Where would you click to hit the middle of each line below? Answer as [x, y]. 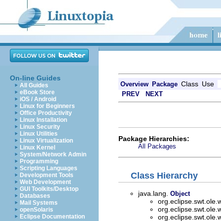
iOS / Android [38, 99]
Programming [39, 161]
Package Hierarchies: [154, 138]
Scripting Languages [49, 168]
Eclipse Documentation [52, 217]
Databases [35, 196]
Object [180, 194]
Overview [134, 84]
